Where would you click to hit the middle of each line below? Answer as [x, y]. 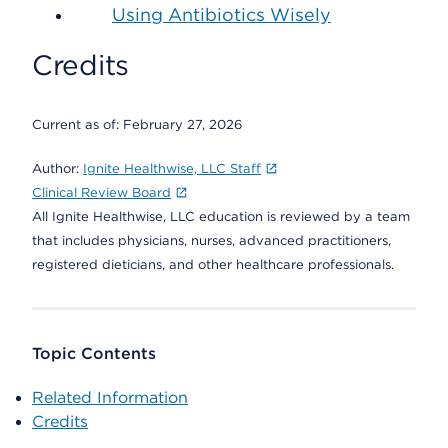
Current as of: [77, 124]
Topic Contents [94, 353]
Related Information [110, 397]
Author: [57, 168]
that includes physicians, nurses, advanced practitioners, [211, 240]
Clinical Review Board [101, 192]
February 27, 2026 [182, 124]
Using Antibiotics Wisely [221, 14]
